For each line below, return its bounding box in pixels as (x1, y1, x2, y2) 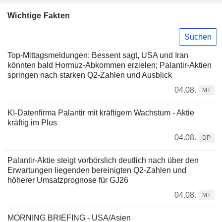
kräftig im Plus (7, 118, 57, 127)
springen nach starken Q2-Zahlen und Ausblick (7, 71, 172, 80)
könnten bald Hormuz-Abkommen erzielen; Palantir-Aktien (7, 61, 212, 70)
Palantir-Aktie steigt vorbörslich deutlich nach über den (7, 156, 199, 165)
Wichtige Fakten (7, 11, 70, 20)
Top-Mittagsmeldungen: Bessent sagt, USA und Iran (7, 51, 188, 60)
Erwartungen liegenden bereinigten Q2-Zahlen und (7, 166, 186, 175)
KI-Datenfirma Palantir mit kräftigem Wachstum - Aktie (7, 109, 194, 117)
